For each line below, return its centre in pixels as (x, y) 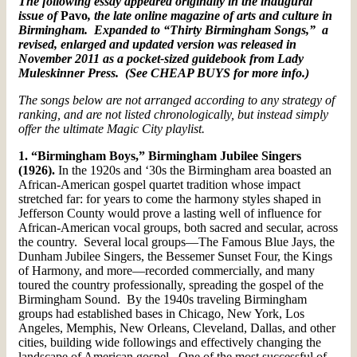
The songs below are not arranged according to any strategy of (177, 100)
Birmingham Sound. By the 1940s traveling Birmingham (163, 299)
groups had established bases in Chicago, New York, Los (161, 313)
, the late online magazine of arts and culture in (210, 15)
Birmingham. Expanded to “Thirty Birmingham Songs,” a (173, 29)
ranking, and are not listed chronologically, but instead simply (173, 114)
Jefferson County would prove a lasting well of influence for (170, 213)
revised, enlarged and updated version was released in (157, 44)
